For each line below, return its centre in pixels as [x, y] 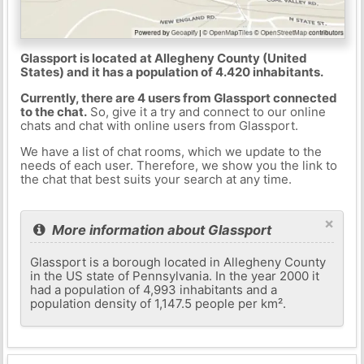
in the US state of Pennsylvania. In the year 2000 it [175, 275]
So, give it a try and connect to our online [206, 111]
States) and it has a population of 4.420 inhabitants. [171, 71]
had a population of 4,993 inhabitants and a [154, 289]
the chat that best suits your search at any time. [156, 179]
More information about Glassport [160, 230]
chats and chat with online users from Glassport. [159, 125]
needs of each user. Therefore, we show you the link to [178, 165]
